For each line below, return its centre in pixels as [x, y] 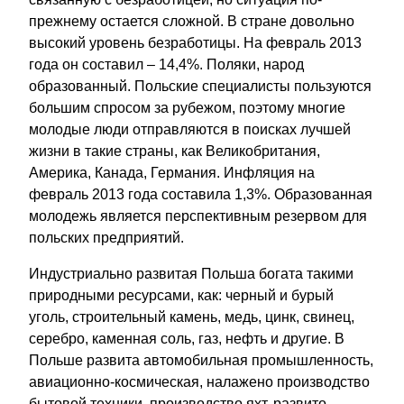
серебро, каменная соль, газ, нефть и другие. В [187, 338]
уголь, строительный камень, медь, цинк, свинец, [192, 317]
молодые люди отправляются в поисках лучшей [190, 129]
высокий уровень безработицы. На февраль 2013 [195, 42]
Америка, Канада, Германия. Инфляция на [172, 172]
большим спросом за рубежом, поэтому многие [187, 107]
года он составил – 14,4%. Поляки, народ [166, 64]
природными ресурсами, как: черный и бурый [181, 295]
